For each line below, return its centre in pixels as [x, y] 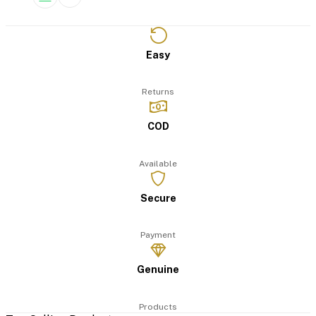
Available [158, 163]
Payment [158, 235]
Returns [158, 92]
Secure [158, 197]
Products [158, 307]
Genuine [158, 269]
